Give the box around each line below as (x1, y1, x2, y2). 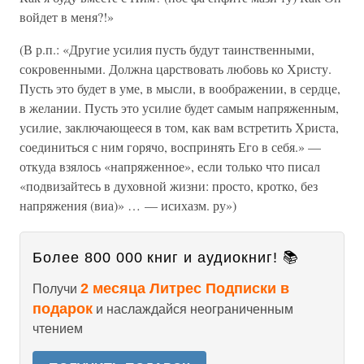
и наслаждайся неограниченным (93, 302, 293, 316)
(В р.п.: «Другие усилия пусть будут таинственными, (19, 41, 314, 58)
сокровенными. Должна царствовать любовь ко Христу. (19, 60, 331, 77)
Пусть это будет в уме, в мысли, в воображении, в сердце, (19, 80, 340, 97)
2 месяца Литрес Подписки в (80, 280, 289, 297)
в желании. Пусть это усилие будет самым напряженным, (19, 99, 339, 116)
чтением (32, 322, 83, 336)
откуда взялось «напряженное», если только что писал (19, 158, 320, 175)
